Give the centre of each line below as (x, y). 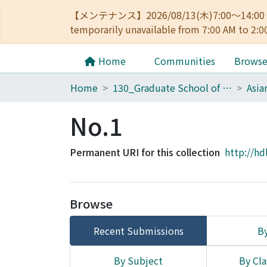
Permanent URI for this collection (145, 152)
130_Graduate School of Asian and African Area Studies (227, 88)
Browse (91, 204)
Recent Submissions (138, 231)
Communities (185, 61)
